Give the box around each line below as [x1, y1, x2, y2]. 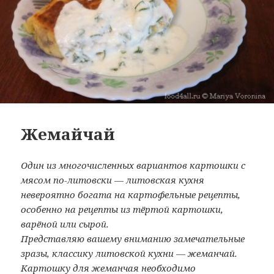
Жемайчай [21, 122, 116, 145]
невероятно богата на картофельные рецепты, [21, 188, 241, 201]
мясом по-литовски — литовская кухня [21, 173, 205, 186]
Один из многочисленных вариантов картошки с [21, 158, 246, 171]
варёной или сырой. [21, 217, 109, 230]
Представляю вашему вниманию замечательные [21, 232, 245, 245]
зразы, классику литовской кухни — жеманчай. [21, 246, 238, 259]
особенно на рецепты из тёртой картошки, [21, 202, 224, 215]
